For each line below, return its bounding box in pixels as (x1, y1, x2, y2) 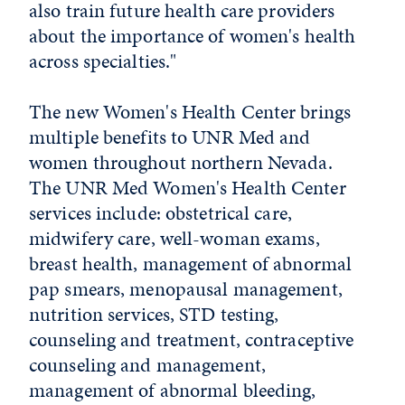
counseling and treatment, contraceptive (29, 325, 354, 353)
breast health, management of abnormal (29, 249, 353, 278)
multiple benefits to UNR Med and (29, 122, 311, 151)
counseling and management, (29, 350, 266, 379)
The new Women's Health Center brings (29, 97, 352, 126)
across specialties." (29, 46, 177, 75)
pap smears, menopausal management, (29, 274, 343, 303)
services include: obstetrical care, (29, 198, 292, 227)
